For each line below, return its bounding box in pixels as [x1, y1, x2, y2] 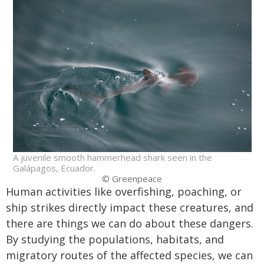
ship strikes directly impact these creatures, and [6, 200, 253, 215]
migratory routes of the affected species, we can [6, 248, 253, 263]
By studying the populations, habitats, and [6, 232, 224, 247]
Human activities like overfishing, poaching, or [6, 184, 242, 199]
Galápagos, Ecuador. [12, 162, 95, 174]
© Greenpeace [102, 173, 162, 185]
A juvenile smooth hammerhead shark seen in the [12, 151, 212, 164]
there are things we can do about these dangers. [6, 216, 253, 231]
